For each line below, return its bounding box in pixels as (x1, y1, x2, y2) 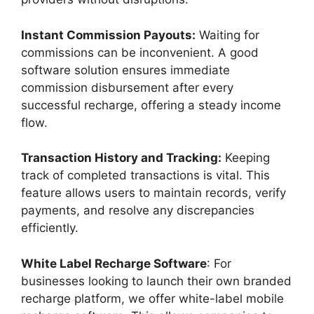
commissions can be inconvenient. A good (21, 45, 259, 60)
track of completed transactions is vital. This (21, 168, 270, 183)
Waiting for (196, 27, 259, 42)
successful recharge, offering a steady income (21, 97, 281, 112)
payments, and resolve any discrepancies (21, 203, 254, 218)
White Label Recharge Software (21, 256, 207, 271)
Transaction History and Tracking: (21, 151, 221, 165)
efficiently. (21, 221, 78, 235)
